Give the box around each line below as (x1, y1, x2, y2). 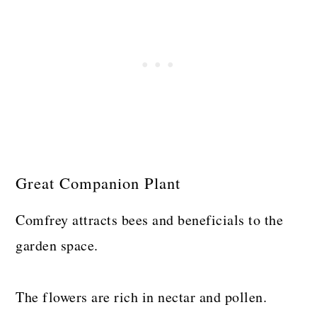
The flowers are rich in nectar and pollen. (16, 287, 267, 306)
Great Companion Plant (16, 171, 181, 193)
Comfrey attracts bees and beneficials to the (16, 209, 284, 229)
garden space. (16, 235, 98, 255)
